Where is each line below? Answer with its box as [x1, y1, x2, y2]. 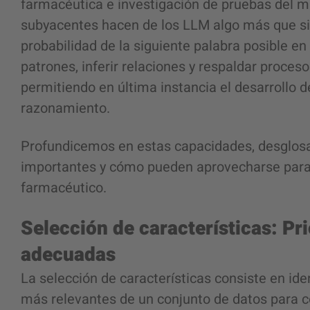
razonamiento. [21, 98, 110, 118]
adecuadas [21, 241, 116, 269]
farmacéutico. [21, 178, 107, 198]
